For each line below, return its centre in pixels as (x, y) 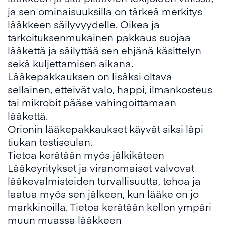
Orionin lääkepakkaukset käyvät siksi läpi (105, 129)
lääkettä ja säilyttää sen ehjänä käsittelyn (104, 50)
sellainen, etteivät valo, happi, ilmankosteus (110, 89)
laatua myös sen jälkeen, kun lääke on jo (103, 194)
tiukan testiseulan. (50, 142)
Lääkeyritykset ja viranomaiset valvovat (101, 168)
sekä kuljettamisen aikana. (70, 63)
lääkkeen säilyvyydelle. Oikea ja (84, 24)
